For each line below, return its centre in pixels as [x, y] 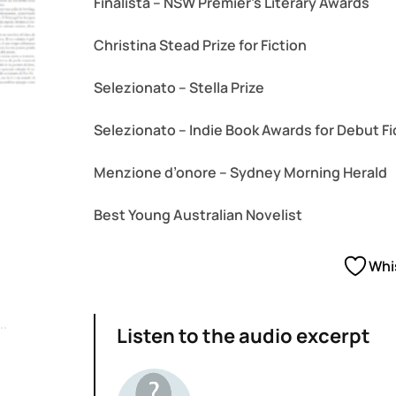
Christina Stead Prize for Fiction [200, 46]
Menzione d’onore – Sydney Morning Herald [240, 173]
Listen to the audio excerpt [243, 336]
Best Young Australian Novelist [198, 215]
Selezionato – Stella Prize [179, 88]
